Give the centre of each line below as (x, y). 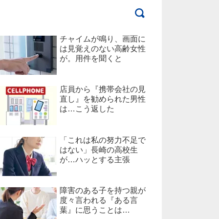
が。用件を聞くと (91, 58)
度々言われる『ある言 (99, 200)
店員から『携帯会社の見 (103, 89)
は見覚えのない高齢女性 (103, 49)
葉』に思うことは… (95, 210)
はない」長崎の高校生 (99, 150)
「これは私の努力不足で (103, 140)
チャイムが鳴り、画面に (103, 39)
